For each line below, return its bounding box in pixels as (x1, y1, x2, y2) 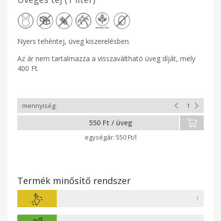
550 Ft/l (115, 133, 137, 142)
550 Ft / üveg (89, 118, 132, 127)
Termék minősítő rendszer (17, 175, 131, 186)
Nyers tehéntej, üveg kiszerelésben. (17, 37, 130, 46)
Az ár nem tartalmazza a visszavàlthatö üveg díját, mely (17, 54, 195, 63)
